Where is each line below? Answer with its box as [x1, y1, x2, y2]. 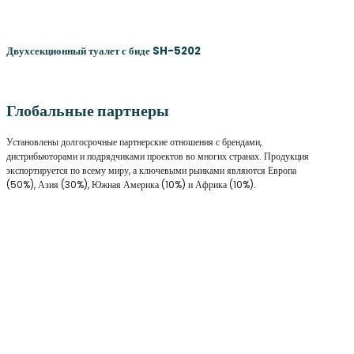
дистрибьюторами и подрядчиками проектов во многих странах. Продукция [6, 149, 309, 164]
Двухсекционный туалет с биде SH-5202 [6, 43, 201, 58]
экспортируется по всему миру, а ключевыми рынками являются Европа [6, 164, 296, 178]
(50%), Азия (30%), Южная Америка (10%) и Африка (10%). [6, 178, 256, 192]
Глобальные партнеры [6, 99, 169, 122]
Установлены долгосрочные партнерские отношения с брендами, [6, 135, 262, 149]
